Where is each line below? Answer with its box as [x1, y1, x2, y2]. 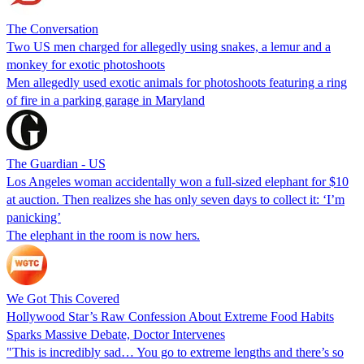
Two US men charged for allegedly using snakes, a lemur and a [6, 39, 331, 54]
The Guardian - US [6, 156, 106, 171]
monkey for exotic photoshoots [6, 57, 165, 71]
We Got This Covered [6, 291, 119, 305]
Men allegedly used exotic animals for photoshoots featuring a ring [6, 75, 347, 89]
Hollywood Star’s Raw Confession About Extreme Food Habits [6, 309, 334, 323]
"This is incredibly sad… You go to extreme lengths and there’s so [6, 344, 344, 359]
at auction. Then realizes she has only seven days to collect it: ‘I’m [6, 192, 344, 206]
